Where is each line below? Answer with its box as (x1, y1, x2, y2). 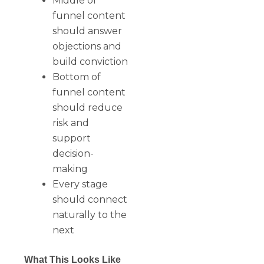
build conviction (52, 55, 128, 67)
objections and (52, 40, 122, 52)
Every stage (52, 178, 108, 190)
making (52, 163, 88, 174)
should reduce (52, 101, 123, 113)
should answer (52, 25, 123, 37)
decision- (52, 147, 94, 159)
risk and (52, 117, 90, 128)
